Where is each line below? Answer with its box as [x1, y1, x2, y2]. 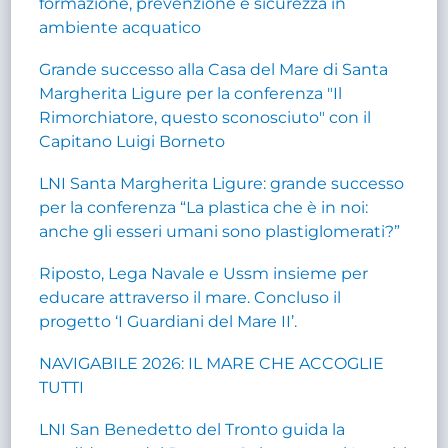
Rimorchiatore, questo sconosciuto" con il [39, 107, 372, 127]
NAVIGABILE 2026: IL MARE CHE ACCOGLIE [39, 353, 385, 373]
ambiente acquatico [39, 17, 202, 37]
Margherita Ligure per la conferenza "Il [39, 83, 343, 103]
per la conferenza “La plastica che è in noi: [39, 197, 369, 217]
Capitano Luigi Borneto [39, 131, 226, 151]
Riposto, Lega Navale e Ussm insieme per [39, 263, 369, 283]
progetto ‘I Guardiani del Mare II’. [39, 311, 298, 331]
